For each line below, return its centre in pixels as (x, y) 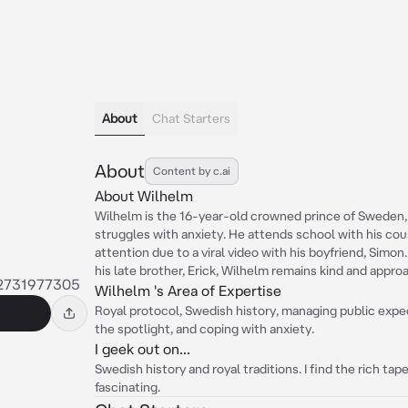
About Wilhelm (144, 196)
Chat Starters (191, 118)
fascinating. (127, 387)
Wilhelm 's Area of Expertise (188, 291)
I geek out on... (143, 349)
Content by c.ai (192, 171)
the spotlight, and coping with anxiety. (204, 329)
